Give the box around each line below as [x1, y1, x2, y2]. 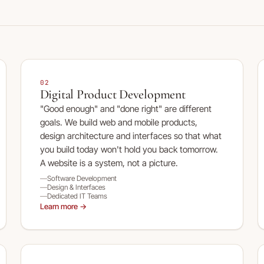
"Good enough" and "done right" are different [39, 103, 212, 114]
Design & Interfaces [47, 183, 105, 192]
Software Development [47, 174, 117, 183]
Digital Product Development [39, 87, 186, 102]
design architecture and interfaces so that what [39, 130, 222, 141]
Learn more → [39, 202, 87, 211]
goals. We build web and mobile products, [39, 117, 197, 128]
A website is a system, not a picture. [39, 157, 178, 169]
